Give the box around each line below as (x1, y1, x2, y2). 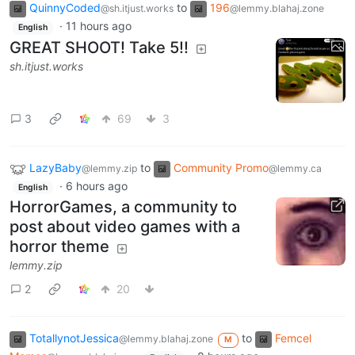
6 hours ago (65, 178, 128, 193)
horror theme (10, 237, 109, 257)
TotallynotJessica (29, 331, 119, 345)
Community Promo (174, 161, 269, 175)
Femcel (274, 331, 311, 345)
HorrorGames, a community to (10, 197, 237, 217)
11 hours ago (65, 18, 132, 32)
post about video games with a (10, 217, 240, 237)
